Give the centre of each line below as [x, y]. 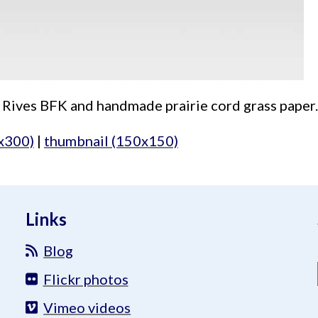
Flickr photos [86, 279]
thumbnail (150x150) [111, 141]
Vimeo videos [87, 307]
